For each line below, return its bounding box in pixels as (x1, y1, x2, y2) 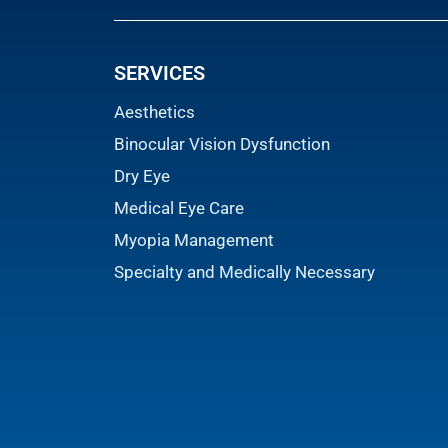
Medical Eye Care (114, 197, 244, 218)
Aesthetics (114, 101, 195, 122)
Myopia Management (114, 229, 274, 250)
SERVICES (114, 60, 205, 85)
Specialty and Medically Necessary (114, 261, 375, 282)
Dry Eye (114, 165, 170, 186)
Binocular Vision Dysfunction (114, 133, 330, 154)
